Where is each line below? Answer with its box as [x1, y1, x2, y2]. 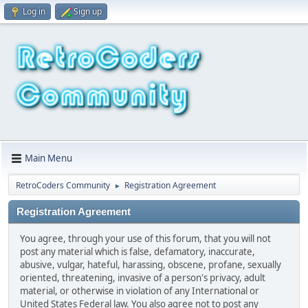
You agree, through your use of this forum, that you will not [20, 232, 271, 245]
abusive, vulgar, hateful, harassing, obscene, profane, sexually [20, 258, 281, 271]
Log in [23, 5, 45, 17]
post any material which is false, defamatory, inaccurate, [20, 245, 255, 258]
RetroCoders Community [16, 179, 110, 191]
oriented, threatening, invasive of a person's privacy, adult [20, 271, 265, 284]
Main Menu [25, 152, 72, 165]
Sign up [74, 5, 102, 17]
